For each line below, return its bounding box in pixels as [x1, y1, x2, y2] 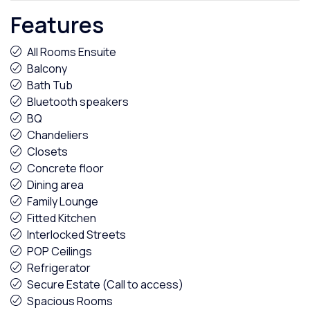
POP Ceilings [27, 244, 92, 259]
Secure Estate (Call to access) [27, 277, 183, 292]
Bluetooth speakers [27, 94, 129, 109]
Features [10, 10, 104, 40]
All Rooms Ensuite [27, 44, 116, 60]
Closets [27, 144, 68, 159]
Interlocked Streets [27, 227, 126, 242]
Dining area [27, 177, 84, 192]
